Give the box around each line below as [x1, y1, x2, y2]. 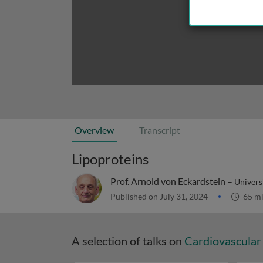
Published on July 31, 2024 [110, 191, 210, 201]
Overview [75, 124, 114, 136]
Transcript [139, 124, 180, 136]
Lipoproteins [72, 150, 149, 167]
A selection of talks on [72, 234, 184, 248]
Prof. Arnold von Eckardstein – [110, 176, 234, 187]
